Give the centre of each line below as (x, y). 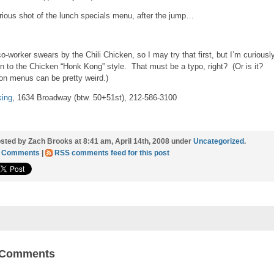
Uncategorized (219, 141)
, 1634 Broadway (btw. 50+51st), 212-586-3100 (94, 98)
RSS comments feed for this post (112, 153)
